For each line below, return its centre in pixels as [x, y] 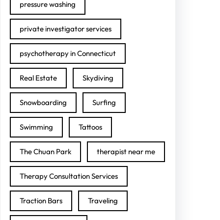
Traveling [103, 200]
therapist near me [126, 151]
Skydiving [98, 78]
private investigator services [66, 28]
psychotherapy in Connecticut [68, 53]
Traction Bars [41, 200]
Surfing [104, 102]
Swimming [36, 127]
